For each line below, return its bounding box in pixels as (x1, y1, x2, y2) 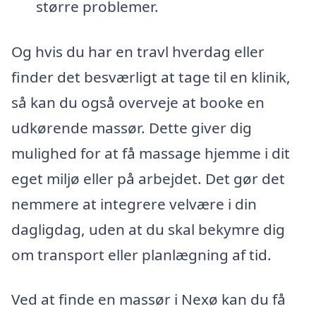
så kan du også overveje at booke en (11, 92, 265, 112)
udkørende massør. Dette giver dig (11, 117, 252, 138)
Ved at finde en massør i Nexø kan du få (11, 289, 286, 310)
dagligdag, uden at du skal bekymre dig (11, 219, 285, 239)
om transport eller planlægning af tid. (11, 244, 272, 265)
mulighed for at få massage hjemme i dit (11, 142, 290, 163)
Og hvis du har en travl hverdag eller (11, 41, 265, 61)
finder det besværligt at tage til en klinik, (11, 66, 291, 87)
